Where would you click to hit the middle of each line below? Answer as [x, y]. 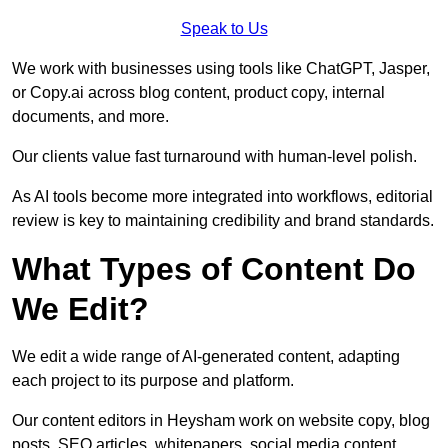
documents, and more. [90, 117]
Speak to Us [224, 29]
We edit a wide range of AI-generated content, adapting [206, 357]
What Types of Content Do [214, 269]
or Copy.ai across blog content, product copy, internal [198, 93]
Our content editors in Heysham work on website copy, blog [221, 421]
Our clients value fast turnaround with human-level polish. [214, 157]
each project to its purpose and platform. [153, 381]
